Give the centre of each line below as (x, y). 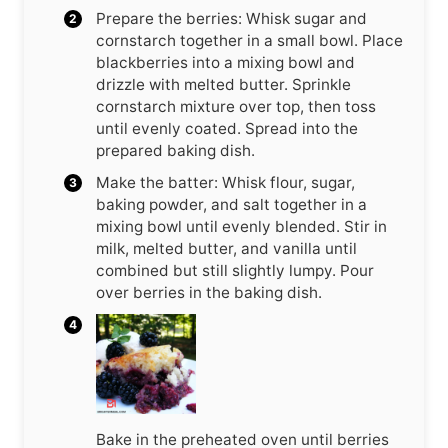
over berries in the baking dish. (209, 292)
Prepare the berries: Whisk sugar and (231, 18)
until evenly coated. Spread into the (227, 128)
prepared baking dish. (175, 150)
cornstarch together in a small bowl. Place (249, 40)
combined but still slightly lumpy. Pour (235, 270)
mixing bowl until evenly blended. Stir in (241, 226)
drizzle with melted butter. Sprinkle (223, 84)
